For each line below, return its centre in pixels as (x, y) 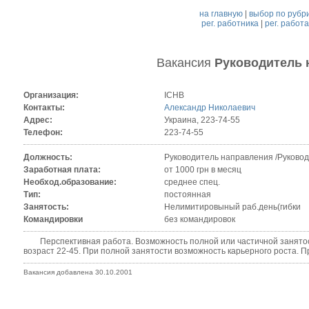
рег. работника (230, 23)
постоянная (187, 195)
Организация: (51, 96)
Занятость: (46, 207)
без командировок (199, 220)
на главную (221, 14)
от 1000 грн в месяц (202, 170)
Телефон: (43, 133)
